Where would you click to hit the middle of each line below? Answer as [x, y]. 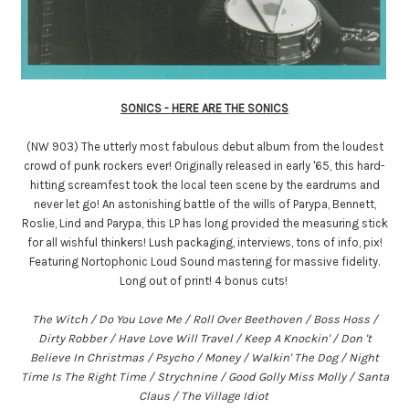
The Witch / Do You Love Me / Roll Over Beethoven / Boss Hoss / [204, 319]
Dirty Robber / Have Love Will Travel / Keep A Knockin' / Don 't [204, 338]
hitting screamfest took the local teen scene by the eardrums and [204, 185]
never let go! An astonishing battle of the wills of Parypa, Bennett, [204, 204]
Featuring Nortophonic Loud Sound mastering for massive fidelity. [204, 262]
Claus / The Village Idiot [204, 396]
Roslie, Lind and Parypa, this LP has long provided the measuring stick [204, 223]
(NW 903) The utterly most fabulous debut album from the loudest [204, 147]
